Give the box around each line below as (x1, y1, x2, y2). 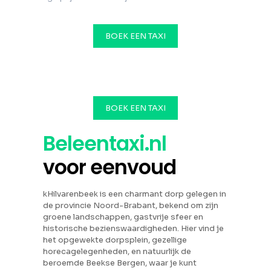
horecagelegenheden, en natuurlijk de (43, 246, 192, 256)
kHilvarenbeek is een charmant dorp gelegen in (43, 189, 227, 199)
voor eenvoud (43, 153, 177, 181)
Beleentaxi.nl (43, 129, 167, 158)
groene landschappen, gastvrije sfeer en (43, 212, 204, 222)
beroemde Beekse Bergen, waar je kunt (43, 258, 197, 268)
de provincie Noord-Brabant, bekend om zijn (43, 200, 219, 211)
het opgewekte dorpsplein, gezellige (43, 235, 188, 245)
